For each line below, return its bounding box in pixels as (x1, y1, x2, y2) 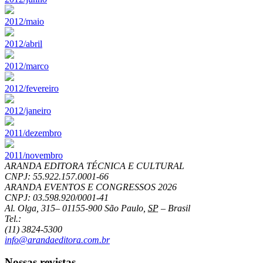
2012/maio (5, 16, 44, 26)
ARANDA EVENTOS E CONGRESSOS (5, 181, 158, 192)
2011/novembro (5, 150, 63, 160)
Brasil (168, 203, 190, 213)
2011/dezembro (5, 127, 62, 138)
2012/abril (5, 38, 42, 49)
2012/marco (5, 60, 49, 71)
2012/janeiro (5, 105, 51, 116)
